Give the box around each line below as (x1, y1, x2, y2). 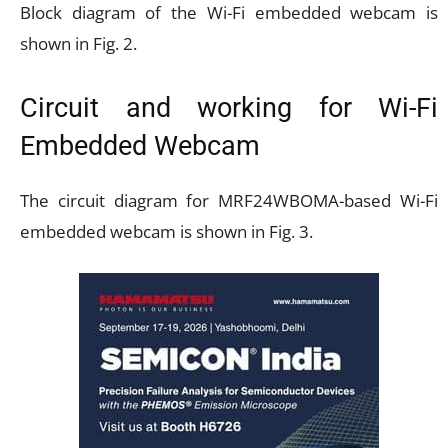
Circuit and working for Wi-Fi (20, 91, 438, 124)
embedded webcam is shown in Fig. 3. (20, 219, 313, 243)
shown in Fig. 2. (20, 31, 137, 55)
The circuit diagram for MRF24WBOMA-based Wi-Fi (20, 188, 438, 212)
